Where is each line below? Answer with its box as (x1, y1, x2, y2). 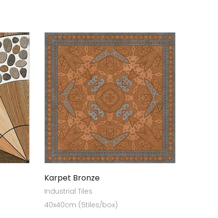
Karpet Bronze (44, 172, 100, 183)
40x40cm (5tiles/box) (44, 200, 118, 210)
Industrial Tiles (44, 186, 92, 196)
